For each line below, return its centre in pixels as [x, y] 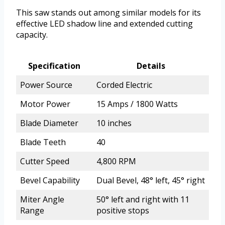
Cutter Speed [45, 161]
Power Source [46, 85]
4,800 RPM [116, 161]
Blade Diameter [49, 123]
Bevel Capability [50, 180]
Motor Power [45, 104]
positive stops [123, 210]
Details [151, 66]
